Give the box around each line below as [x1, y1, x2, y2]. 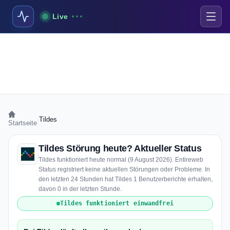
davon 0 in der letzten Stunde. [39, 185, 122, 193]
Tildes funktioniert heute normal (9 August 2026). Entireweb [39, 156, 203, 163]
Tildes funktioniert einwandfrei [60, 200, 174, 207]
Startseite [8, 119, 37, 127]
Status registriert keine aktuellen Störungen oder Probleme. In [39, 166, 210, 173]
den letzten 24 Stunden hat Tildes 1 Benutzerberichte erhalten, [39, 176, 213, 183]
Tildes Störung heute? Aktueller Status [39, 143, 202, 154]
